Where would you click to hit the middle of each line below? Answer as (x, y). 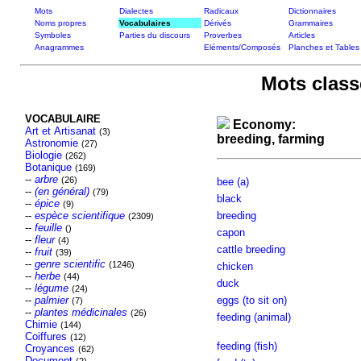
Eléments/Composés (242, 47)
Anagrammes (59, 47)
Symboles (52, 35)
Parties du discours (154, 35)
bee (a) (232, 182)
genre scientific (70, 264)
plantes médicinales (81, 312)
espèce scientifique (79, 216)
